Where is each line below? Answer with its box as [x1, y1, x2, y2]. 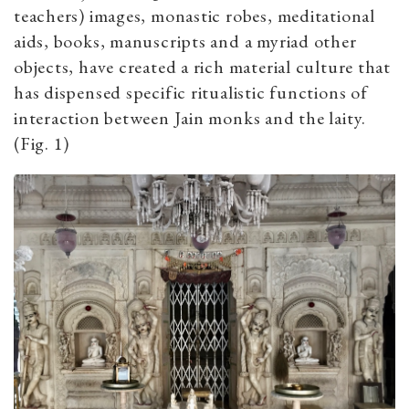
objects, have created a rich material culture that [14, 55, 391, 79]
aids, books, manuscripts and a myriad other [14, 29, 357, 54]
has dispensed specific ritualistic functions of [14, 80, 368, 105]
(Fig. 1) [14, 131, 70, 156]
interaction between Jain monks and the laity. [14, 106, 367, 131]
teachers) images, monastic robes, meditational [14, 4, 375, 28]
